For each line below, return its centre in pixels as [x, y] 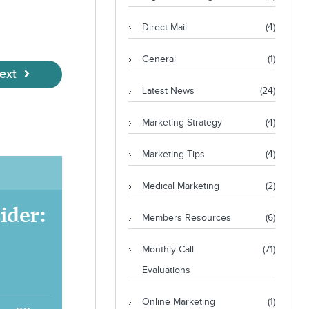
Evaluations [166, 270]
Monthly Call [168, 250]
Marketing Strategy [182, 123]
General [159, 59]
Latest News [168, 91]
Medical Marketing [180, 186]
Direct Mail [164, 28]
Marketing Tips [173, 154]
